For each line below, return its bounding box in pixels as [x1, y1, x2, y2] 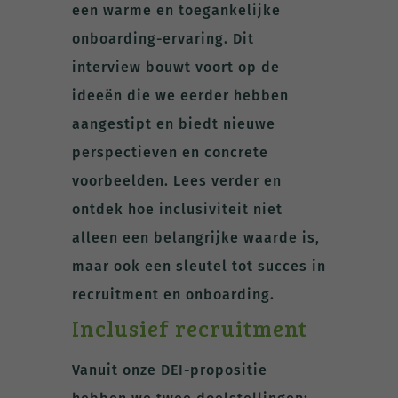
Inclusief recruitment [71, 312, 307, 343]
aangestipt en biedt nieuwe [71, 115, 275, 132]
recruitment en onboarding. [71, 285, 275, 303]
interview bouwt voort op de [71, 58, 280, 76]
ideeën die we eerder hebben [71, 86, 289, 104]
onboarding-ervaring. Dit [71, 29, 254, 47]
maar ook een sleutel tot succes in [71, 257, 326, 275]
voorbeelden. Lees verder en [71, 171, 282, 189]
